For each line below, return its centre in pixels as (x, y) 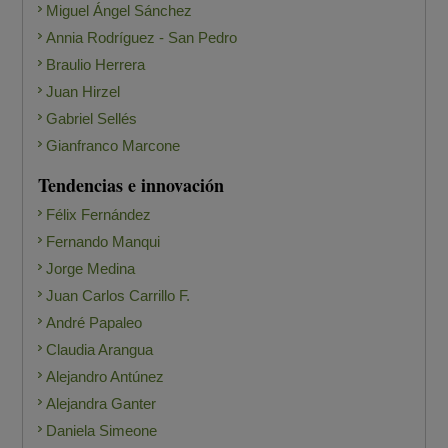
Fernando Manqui (103, 242)
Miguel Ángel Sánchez (119, 11)
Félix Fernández (99, 215)
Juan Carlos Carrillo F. (118, 296)
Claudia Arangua (100, 350)
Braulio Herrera (96, 65)
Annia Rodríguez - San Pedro (142, 38)
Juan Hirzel (83, 92)
